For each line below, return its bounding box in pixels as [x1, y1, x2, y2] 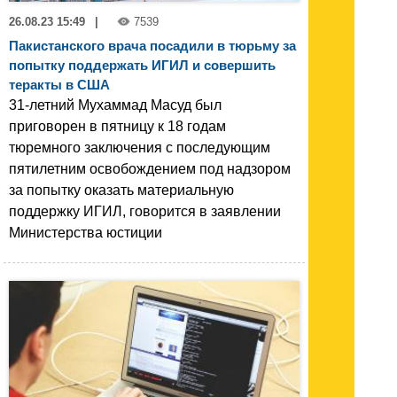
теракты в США [9, 77, 110, 93]
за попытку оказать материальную [9, 183, 234, 198]
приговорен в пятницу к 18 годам [9, 119, 226, 135]
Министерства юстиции [9, 225, 162, 241]
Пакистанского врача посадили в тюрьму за [9, 38, 296, 54]
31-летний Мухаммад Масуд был [9, 97, 222, 113]
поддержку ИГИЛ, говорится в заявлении [9, 204, 281, 220]
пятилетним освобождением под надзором [9, 161, 291, 177]
